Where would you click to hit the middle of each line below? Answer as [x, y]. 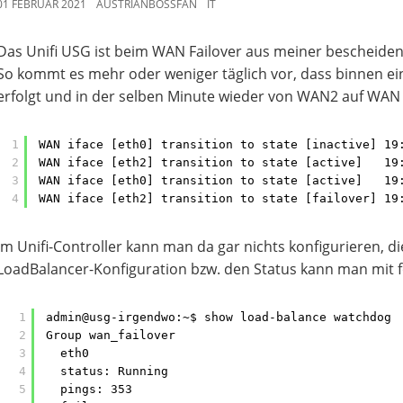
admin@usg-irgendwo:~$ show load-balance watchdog [219, 317]
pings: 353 [96, 389]
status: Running [114, 371]
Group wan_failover [111, 335]
